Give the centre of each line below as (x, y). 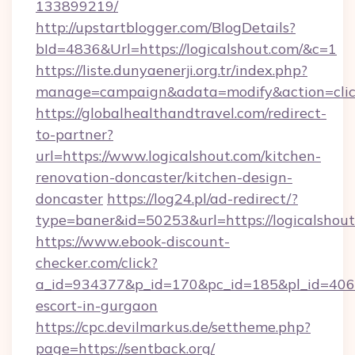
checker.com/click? (97, 263)
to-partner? (74, 134)
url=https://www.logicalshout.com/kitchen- (178, 156)
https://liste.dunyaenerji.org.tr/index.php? (172, 70)
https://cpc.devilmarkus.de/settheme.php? (173, 327)
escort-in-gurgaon (97, 305)
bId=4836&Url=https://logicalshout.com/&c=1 (186, 49)
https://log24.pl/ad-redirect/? (202, 198)
